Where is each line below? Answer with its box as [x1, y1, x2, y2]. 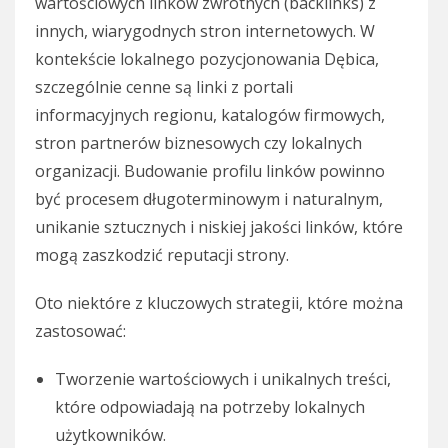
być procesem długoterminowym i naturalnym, [35, 188, 383, 211]
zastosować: [35, 320, 126, 343]
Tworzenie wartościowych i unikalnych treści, [55, 368, 391, 391]
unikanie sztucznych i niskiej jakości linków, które [35, 216, 403, 239]
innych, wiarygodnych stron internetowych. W [35, 20, 375, 43]
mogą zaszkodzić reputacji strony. [35, 244, 289, 267]
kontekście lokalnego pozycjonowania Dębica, [35, 48, 379, 71]
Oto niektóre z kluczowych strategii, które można [35, 292, 403, 315]
